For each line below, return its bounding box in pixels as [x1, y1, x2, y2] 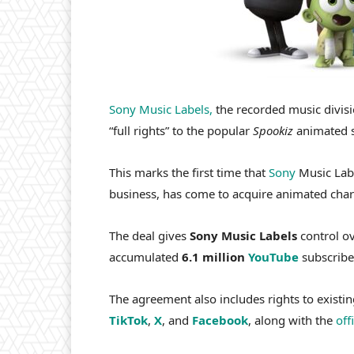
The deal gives [109, 228, 186, 244]
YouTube [248, 249, 299, 265]
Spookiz [253, 122, 296, 139]
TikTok [109, 312, 148, 329]
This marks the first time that [109, 164, 269, 181]
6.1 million [179, 249, 245, 265]
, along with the [248, 312, 336, 329]
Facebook [192, 312, 248, 329]
